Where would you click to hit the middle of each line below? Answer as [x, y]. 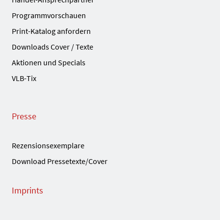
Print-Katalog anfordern [51, 31]
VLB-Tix [24, 78]
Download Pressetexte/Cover [60, 161]
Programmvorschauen [49, 15]
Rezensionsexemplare [48, 145]
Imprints [27, 190]
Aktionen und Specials [49, 62]
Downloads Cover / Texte [53, 46]
